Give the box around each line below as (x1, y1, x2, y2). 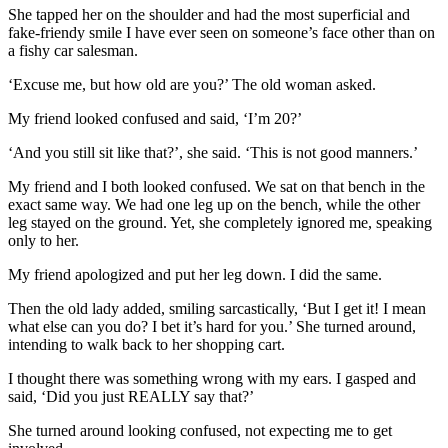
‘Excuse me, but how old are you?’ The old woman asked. (8, 76, 376, 94)
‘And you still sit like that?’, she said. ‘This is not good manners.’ (8, 144, 418, 162)
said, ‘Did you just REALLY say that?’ (8, 388, 254, 406)
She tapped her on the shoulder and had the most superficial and (8, 6, 410, 24)
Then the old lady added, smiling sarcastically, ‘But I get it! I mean (8, 300, 426, 318)
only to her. (8, 232, 79, 250)
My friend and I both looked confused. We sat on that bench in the (8, 178, 425, 196)
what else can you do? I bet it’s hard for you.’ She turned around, (8, 318, 416, 336)
